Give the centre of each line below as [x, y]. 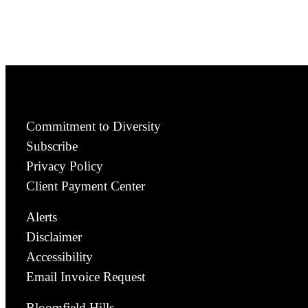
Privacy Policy [65, 166]
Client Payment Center [86, 186]
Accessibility [59, 256]
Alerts [42, 217]
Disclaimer [54, 236]
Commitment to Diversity [93, 126]
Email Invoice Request [86, 276]
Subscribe [52, 146]
